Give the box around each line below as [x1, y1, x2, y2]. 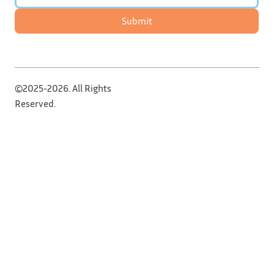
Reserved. [15, 97, 56, 109]
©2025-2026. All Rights [15, 81, 112, 94]
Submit [121, 15, 152, 28]
